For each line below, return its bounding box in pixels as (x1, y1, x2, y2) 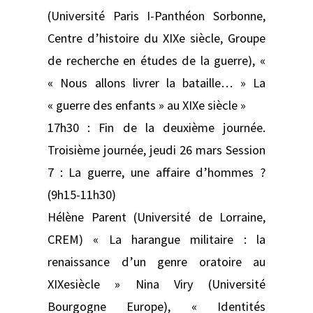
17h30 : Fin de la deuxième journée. (48, 119, 265, 136)
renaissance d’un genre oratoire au (48, 253, 265, 270)
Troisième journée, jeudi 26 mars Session (48, 141, 265, 158)
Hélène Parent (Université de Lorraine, (48, 208, 265, 225)
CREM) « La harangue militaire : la (48, 231, 265, 247)
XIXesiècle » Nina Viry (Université (48, 275, 265, 292)
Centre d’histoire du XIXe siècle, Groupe (48, 29, 265, 46)
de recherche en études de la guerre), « (48, 52, 265, 68)
